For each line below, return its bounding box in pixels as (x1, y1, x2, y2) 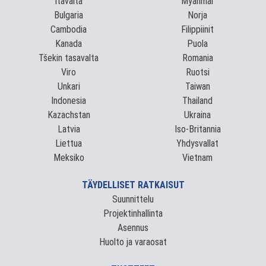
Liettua (55, 138, 82, 149)
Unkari (57, 81, 80, 92)
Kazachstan (47, 109, 90, 121)
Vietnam (182, 152, 213, 163)
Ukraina (184, 109, 211, 121)
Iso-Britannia (174, 123, 221, 135)
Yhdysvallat (176, 138, 218, 149)
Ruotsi (185, 66, 210, 78)
